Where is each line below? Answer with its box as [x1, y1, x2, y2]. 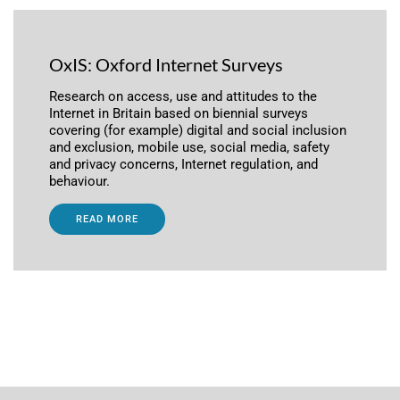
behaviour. [49, 172, 110, 189]
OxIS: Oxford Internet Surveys [49, 54, 283, 75]
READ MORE [76, 212, 138, 225]
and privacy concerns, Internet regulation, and [49, 155, 318, 172]
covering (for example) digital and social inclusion [49, 121, 346, 138]
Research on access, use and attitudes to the [49, 87, 317, 104]
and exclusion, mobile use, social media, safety [49, 138, 329, 155]
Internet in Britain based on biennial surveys [49, 104, 308, 121]
